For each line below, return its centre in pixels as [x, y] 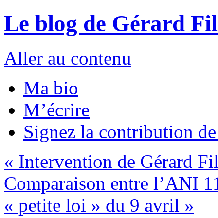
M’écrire [56, 109]
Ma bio [51, 88]
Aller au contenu [68, 58]
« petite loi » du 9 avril [94, 205]
